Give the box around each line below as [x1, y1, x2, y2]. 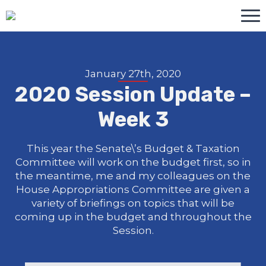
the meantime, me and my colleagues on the [15, 170, 251, 182]
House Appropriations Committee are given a [16, 183, 250, 195]
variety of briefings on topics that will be [31, 197, 235, 209]
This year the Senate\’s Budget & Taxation [26, 142, 240, 154]
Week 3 [97, 107, 169, 132]
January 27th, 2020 [85, 68, 181, 80]
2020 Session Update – [15, 82, 251, 107]
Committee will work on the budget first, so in [15, 156, 251, 168]
